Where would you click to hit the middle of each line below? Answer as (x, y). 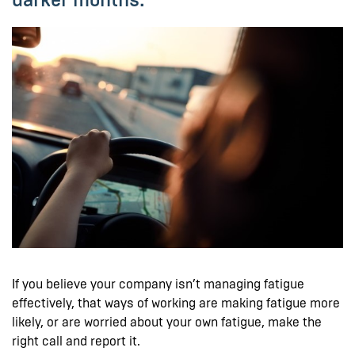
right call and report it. (76, 341)
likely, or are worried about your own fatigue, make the (167, 322)
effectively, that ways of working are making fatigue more (176, 303)
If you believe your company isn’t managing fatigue (158, 284)
